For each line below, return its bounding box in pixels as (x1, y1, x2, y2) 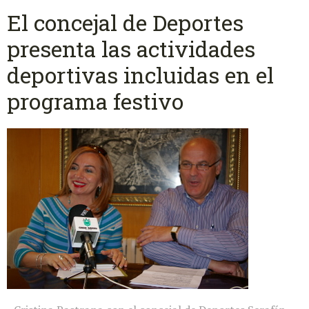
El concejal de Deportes (7, 8, 243, 38)
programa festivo (7, 86, 183, 117)
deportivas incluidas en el (7, 60, 274, 90)
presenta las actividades (7, 34, 255, 64)
